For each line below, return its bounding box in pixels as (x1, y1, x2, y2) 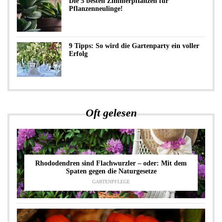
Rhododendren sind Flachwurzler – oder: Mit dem (35, 160, 187, 167)
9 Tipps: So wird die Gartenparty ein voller (69, 42, 199, 50)
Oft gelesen (85, 107, 137, 119)
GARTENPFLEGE (92, 179, 130, 184)
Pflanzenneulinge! (69, 5, 123, 12)
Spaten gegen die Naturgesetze (65, 167, 157, 175)
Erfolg (69, 50, 88, 57)
